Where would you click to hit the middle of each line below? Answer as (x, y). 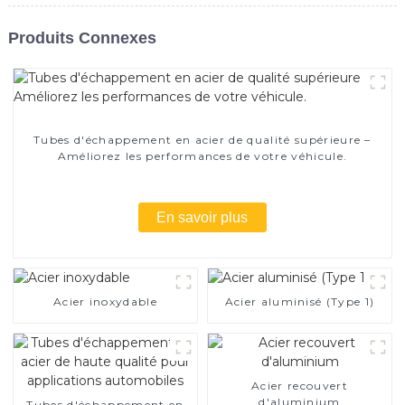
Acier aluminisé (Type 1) (300, 301)
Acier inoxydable (105, 301)
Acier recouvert (300, 385)
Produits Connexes (82, 38)
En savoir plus (202, 217)
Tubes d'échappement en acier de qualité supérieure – (202, 139)
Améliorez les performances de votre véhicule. (202, 155)
